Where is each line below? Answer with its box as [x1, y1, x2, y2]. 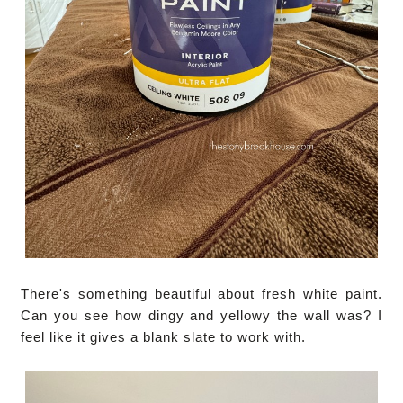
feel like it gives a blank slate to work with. [21, 328, 311, 345]
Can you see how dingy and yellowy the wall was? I [21, 307, 382, 323]
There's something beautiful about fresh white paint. [21, 285, 382, 301]
